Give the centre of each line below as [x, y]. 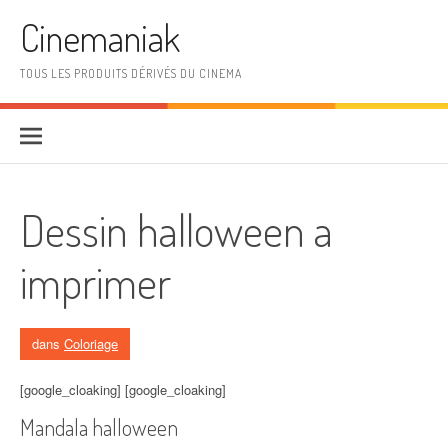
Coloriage [91, 343]
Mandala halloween [99, 427]
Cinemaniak [100, 37]
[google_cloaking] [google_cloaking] [123, 389]
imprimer [95, 281]
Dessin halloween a [176, 229]
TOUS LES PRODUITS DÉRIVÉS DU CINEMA [131, 73]
